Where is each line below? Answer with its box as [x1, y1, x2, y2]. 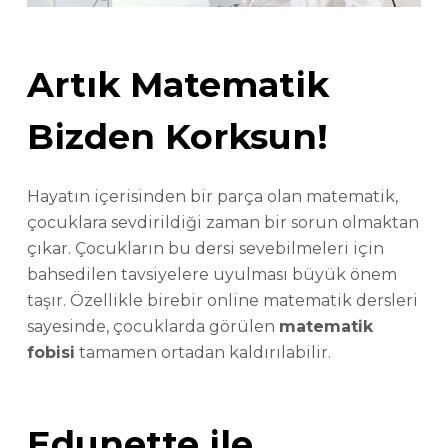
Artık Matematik [26, 63, 329, 107]
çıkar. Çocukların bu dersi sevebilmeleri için [26, 238, 384, 258]
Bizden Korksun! [26, 115, 328, 159]
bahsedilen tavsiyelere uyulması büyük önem [26, 264, 397, 284]
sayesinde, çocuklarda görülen [26, 316, 279, 336]
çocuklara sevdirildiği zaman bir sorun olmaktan [26, 212, 419, 232]
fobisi [26, 342, 75, 362]
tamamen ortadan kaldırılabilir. [74, 342, 331, 362]
